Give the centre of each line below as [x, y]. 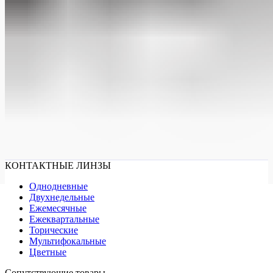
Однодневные [58, 186]
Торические [54, 230]
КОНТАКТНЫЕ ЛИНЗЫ [58, 166]
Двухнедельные [62, 197]
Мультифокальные [68, 241]
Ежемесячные [58, 208]
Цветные [48, 252]
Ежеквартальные [64, 219]
